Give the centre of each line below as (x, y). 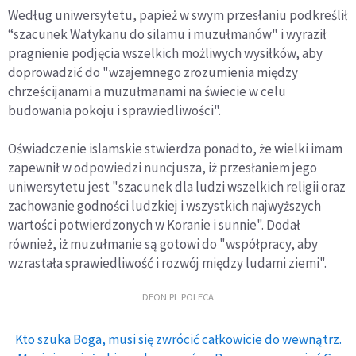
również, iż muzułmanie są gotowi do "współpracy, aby (163, 244)
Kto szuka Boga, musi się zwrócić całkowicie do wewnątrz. (178, 339)
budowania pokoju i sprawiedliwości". (114, 110)
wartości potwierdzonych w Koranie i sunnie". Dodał (154, 224)
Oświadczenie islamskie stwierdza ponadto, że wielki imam (175, 148)
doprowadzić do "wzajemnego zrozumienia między (153, 72)
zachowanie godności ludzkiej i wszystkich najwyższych (164, 205)
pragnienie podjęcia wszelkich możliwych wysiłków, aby (165, 53)
